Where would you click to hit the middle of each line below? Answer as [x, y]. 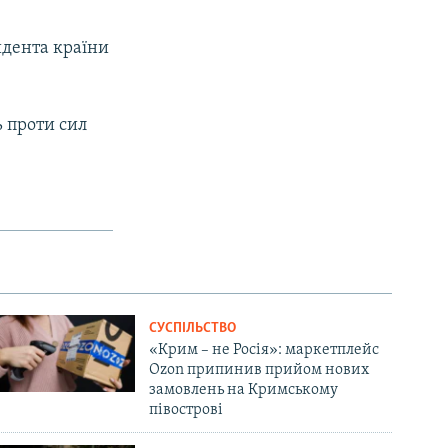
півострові [186, 409]
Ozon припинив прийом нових [259, 369]
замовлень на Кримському [244, 389]
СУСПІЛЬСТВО [193, 328]
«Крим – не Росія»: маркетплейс [264, 349]
